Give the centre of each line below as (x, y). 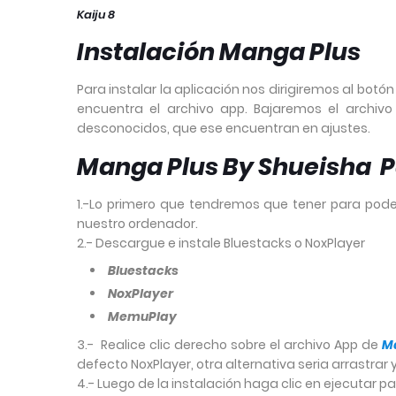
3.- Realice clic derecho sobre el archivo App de (229, 345)
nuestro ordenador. (137, 224)
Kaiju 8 (96, 15)
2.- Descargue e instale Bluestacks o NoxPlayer (222, 244)
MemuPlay (142, 317)
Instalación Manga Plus (219, 52)
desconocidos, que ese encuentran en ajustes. (224, 129)
